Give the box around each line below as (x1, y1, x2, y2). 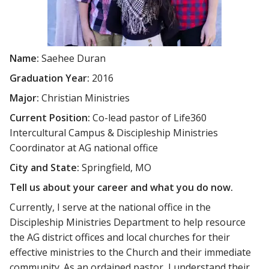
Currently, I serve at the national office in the (10, 200, 211, 214)
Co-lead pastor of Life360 (92, 110, 207, 124)
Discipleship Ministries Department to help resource (10, 215, 246, 229)
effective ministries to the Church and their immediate (10, 245, 251, 259)
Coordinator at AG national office (10, 141, 158, 154)
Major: (10, 91, 41, 104)
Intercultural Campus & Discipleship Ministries (10, 125, 218, 139)
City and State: (10, 160, 82, 174)
